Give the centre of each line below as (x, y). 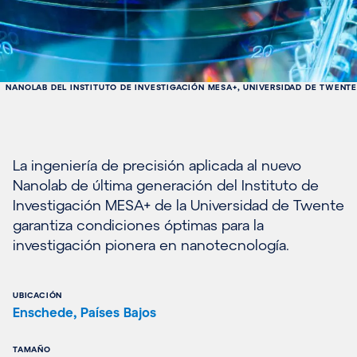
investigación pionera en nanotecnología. (151, 244)
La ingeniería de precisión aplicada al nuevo (157, 165)
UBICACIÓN (38, 294)
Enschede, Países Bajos (84, 312)
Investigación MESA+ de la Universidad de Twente (178, 204)
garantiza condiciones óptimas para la (138, 224)
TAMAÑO (32, 349)
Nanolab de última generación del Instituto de (166, 184)
